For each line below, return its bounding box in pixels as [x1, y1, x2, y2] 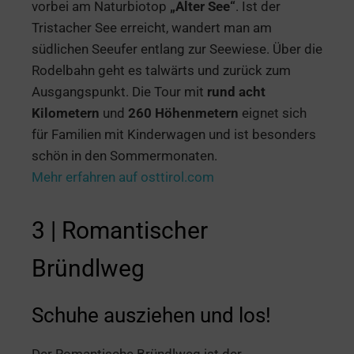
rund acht [207, 83, 265, 100]
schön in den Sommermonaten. [32, 147, 217, 164]
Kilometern [32, 104, 100, 121]
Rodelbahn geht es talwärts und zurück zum [32, 62, 291, 78]
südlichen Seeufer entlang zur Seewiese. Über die [32, 40, 322, 57]
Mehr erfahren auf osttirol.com [32, 168, 214, 185]
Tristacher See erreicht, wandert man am [32, 19, 272, 36]
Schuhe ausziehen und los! [32, 303, 271, 327]
